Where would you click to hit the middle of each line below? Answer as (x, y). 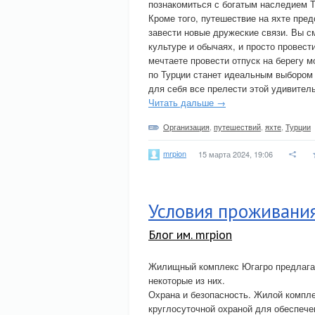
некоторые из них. (187, 280)
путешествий (237, 127)
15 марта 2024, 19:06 (236, 154)
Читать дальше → (187, 102)
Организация (186, 127)
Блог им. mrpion (190, 234)
